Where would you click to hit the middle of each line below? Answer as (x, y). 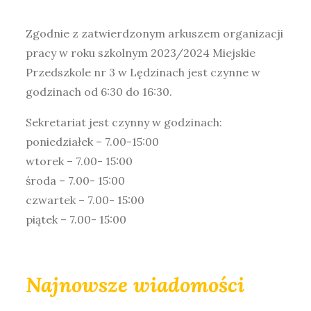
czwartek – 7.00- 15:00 (85, 200)
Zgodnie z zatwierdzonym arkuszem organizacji (155, 33)
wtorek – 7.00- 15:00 (79, 161)
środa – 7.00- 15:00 (76, 180)
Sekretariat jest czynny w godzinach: (124, 122)
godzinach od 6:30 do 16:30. (99, 91)
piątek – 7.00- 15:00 (76, 219)
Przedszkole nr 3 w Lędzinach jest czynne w (143, 72)
